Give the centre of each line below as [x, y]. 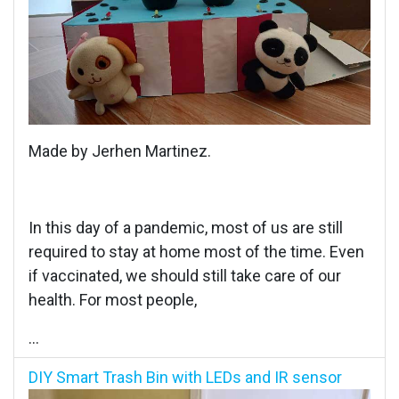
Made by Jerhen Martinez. [120, 151]
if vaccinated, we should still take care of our [185, 276]
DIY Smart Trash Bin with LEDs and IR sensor [185, 378]
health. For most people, [113, 300]
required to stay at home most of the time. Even [196, 252]
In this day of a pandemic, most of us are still [186, 228]
